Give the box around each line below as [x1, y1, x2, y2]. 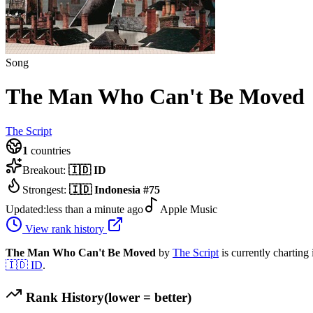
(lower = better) [104, 289, 191, 305]
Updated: [6, 203, 46, 215]
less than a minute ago [46, 203, 143, 215]
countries [28, 144, 71, 156]
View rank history [22, 222, 107, 235]
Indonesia [94, 183, 140, 196]
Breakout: [22, 163, 68, 176]
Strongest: [22, 183, 69, 196]
